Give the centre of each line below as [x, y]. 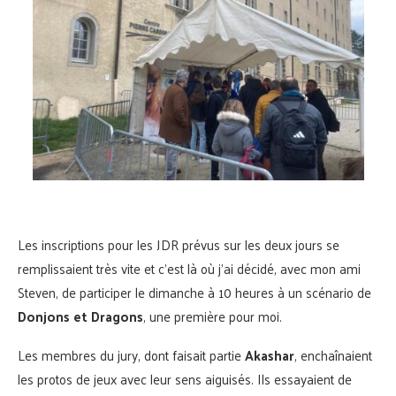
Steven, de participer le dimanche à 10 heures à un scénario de [194, 292]
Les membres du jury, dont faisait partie [131, 354]
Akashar [270, 354]
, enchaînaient [333, 354]
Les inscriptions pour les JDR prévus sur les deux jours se [179, 244]
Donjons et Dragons [80, 316]
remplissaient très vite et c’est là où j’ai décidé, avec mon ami [189, 268]
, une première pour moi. [213, 316]
